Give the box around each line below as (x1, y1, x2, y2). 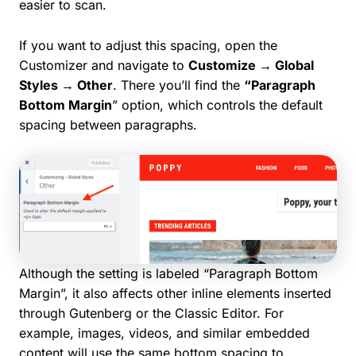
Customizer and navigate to (19, 56, 188, 73)
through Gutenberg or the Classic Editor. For (19, 304, 284, 321)
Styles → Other (19, 76, 113, 93)
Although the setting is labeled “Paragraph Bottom (19, 265, 318, 281)
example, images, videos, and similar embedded (19, 324, 310, 341)
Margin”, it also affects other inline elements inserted (19, 284, 331, 301)
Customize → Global (188, 56, 314, 73)
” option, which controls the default (112, 96, 323, 113)
